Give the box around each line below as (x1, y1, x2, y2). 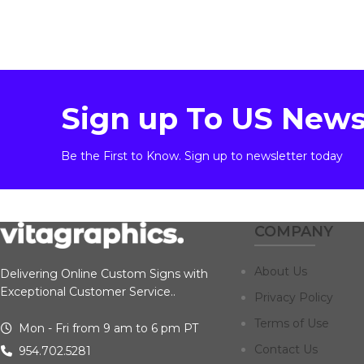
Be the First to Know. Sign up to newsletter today (61, 148, 344, 163)
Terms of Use (253, 315, 329, 331)
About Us (253, 263, 307, 279)
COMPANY (253, 222, 333, 240)
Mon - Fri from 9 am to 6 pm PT (15, 321, 198, 336)
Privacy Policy (253, 289, 333, 305)
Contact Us (253, 341, 318, 357)
